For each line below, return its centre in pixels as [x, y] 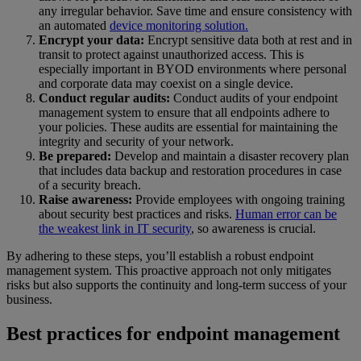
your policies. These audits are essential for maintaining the [188, 127]
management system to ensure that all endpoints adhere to [184, 112]
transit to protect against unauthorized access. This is [171, 54]
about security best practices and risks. [137, 214]
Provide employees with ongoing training [239, 199]
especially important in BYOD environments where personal [193, 69]
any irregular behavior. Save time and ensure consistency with [195, 11]
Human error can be [286, 214]
